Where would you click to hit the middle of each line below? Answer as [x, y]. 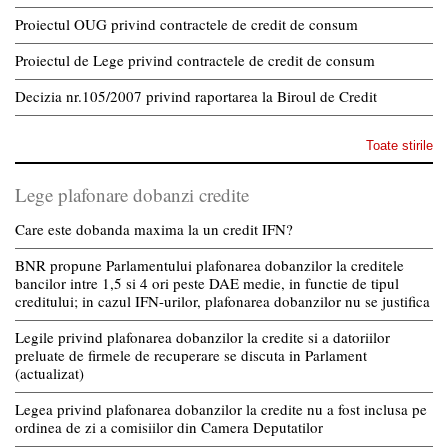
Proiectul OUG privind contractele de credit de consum [186, 23]
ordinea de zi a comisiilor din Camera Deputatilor [169, 426]
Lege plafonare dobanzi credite [132, 194]
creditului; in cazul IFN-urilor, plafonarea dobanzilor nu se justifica [222, 300]
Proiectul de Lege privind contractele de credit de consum [195, 59]
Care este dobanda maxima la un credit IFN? [154, 228]
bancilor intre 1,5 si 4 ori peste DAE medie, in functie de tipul [207, 282]
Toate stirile [399, 145]
